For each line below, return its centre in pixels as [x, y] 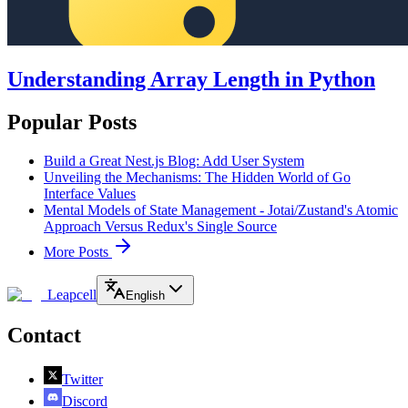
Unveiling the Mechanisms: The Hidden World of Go [197, 177]
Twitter [82, 379]
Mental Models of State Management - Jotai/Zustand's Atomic [221, 209]
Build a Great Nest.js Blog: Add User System [174, 160]
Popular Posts [72, 122]
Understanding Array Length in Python [191, 79]
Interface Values [90, 193]
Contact [44, 335]
